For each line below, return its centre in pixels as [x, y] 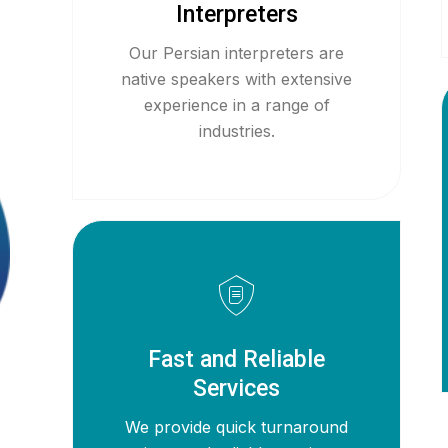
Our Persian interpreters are [237, 53]
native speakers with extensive [237, 79]
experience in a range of [236, 105]
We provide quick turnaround [237, 427]
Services [237, 388]
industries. [236, 131]
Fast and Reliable [237, 359]
